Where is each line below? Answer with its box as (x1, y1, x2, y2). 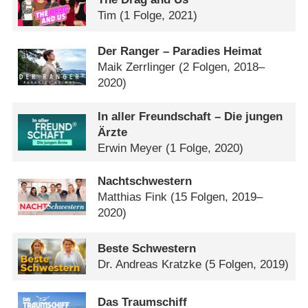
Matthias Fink (98, 190, 168, 204)
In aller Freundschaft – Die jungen (98, 109, 283, 123)
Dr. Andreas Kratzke (98, 258, 202, 272)
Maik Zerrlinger (98, 60, 176, 74)
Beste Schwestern (98, 242, 197, 256)
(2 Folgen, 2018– (179, 60, 265, 74)
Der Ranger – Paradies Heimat (98, 45, 263, 58)
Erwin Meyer (98, 141, 163, 155)
